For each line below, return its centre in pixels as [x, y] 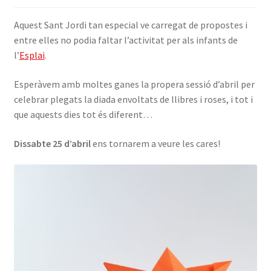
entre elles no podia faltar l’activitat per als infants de [126, 40]
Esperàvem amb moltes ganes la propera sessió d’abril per [134, 84]
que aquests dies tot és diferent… [83, 114]
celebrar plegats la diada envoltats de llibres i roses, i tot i [133, 99]
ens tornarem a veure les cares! [155, 143]
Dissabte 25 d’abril [52, 143]
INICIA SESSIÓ [44, 20]
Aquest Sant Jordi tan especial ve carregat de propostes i [130, 25]
